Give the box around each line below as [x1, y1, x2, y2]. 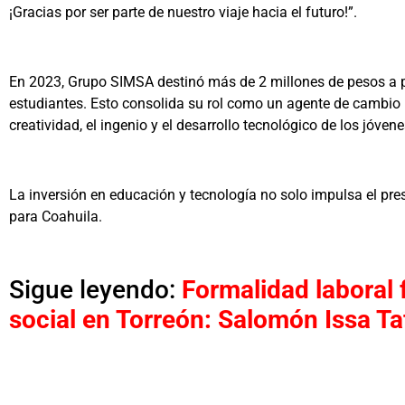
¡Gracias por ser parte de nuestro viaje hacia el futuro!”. [9, 4, 357, 22]
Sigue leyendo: [9, 275, 182, 306]
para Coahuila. [9, 207, 102, 225]
